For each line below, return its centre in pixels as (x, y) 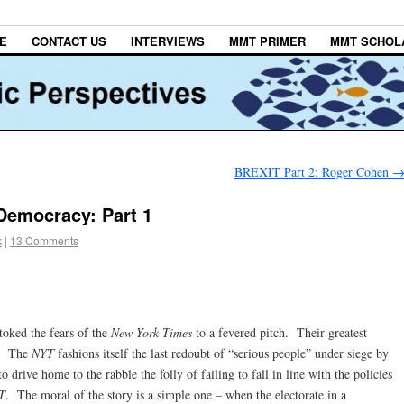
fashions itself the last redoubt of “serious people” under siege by (223, 353)
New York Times (153, 332)
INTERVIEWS (168, 41)
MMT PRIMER (267, 41)
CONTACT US (69, 41)
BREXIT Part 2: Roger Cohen (313, 172)
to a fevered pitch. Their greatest (281, 332)
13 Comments (44, 240)
